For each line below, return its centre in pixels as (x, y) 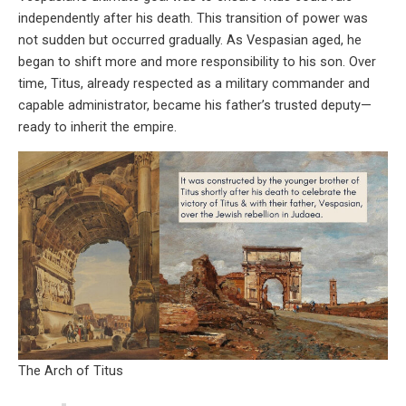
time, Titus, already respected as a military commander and (194, 84)
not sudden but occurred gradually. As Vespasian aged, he (190, 40)
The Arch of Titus (71, 370)
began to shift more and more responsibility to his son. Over (197, 62)
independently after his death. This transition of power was (193, 19)
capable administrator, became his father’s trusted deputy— (195, 106)
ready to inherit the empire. (97, 127)
